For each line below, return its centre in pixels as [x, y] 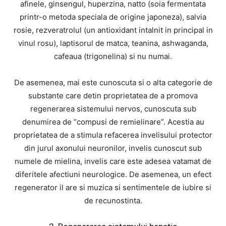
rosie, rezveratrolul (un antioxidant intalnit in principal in [113, 30]
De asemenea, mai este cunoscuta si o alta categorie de [113, 82]
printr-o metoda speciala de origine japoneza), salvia [113, 17]
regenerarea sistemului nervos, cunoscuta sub [113, 109]
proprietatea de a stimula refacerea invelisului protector [113, 135]
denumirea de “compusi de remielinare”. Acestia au [113, 122]
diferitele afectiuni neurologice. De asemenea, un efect [113, 174]
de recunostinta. [113, 201]
